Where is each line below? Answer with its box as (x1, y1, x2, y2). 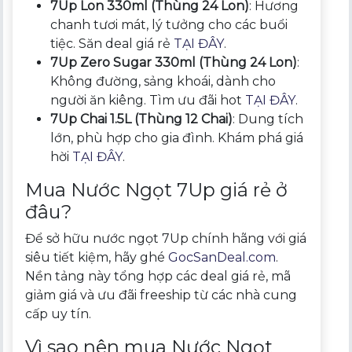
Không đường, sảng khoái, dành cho (50, 73, 277, 89)
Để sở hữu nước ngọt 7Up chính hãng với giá (25, 230, 307, 246)
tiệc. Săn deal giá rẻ (50, 35, 174, 51)
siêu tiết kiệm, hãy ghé (25, 249, 169, 265)
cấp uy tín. (25, 306, 92, 321)
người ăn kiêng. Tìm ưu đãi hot (50, 92, 246, 108)
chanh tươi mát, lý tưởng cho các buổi (50, 16, 288, 32)
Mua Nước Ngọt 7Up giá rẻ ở (25, 178, 288, 201)
